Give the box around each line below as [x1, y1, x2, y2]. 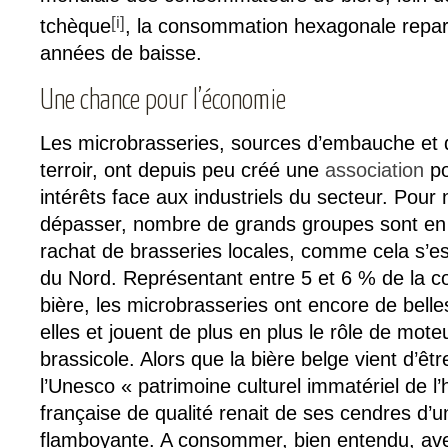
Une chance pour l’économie [40, 88, 286, 116]
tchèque [40, 15, 111, 38]
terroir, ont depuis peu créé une [40, 159, 325, 182]
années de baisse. [40, 42, 202, 65]
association [325, 159, 424, 182]
